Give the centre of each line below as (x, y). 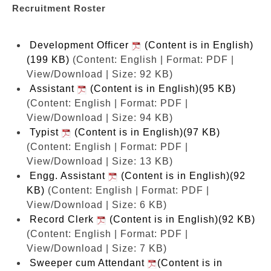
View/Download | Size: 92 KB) (100, 74)
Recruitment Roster (59, 8)
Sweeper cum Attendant (89, 263)
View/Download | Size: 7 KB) (97, 248)
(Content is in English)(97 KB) (146, 132)
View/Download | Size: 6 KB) (97, 204)
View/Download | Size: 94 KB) (100, 117)
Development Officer (81, 45)
